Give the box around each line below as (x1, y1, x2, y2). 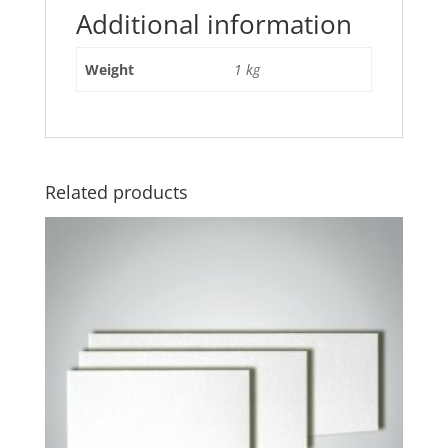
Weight (85, 60, 134, 80)
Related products (44, 180, 188, 205)
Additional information (75, 6, 352, 43)
